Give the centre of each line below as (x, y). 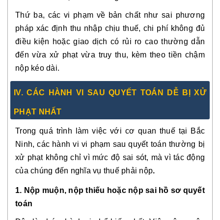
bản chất (124, 15)
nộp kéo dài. (37, 68)
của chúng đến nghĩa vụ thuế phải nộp (84, 171)
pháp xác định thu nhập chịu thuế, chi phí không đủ (110, 28)
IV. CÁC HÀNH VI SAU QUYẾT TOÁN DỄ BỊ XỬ (110, 93)
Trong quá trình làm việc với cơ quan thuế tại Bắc (110, 131)
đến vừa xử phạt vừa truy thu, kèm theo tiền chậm (110, 55)
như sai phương (173, 15)
